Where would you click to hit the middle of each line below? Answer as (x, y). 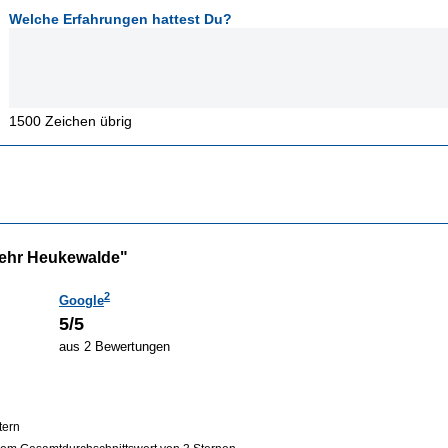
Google (82, 301)
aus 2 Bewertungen (115, 347)
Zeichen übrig (87, 120)
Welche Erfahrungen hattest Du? (121, 18)
